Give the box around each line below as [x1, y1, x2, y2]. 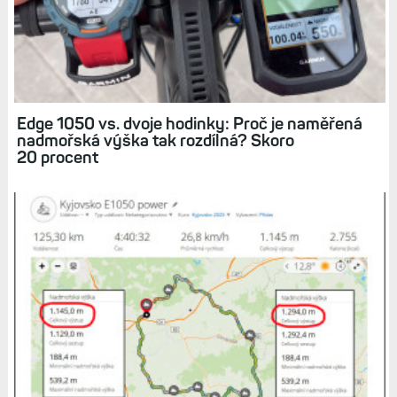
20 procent [16, 146, 98, 167]
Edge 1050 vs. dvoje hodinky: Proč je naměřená [16, 113, 362, 134]
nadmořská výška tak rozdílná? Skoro [16, 129, 294, 151]
